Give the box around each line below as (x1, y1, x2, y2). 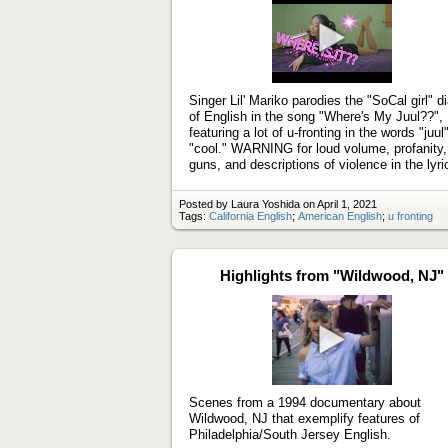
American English (298, 209, 382, 222)
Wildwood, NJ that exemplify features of (189, 410, 420, 426)
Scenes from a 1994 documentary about (189, 394, 421, 410)
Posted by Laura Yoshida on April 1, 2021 (179, 197, 377, 210)
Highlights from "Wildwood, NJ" (220, 266, 444, 284)
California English (209, 209, 292, 222)
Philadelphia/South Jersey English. (189, 426, 391, 442)
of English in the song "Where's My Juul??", (189, 108, 443, 124)
